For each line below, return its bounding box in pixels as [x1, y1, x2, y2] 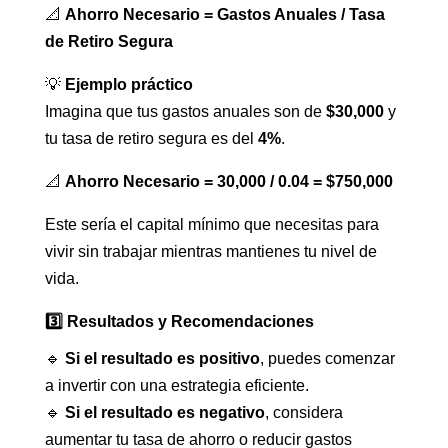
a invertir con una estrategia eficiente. [44, 377, 309, 395]
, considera [264, 404, 343, 422]
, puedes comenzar [259, 350, 395, 368]
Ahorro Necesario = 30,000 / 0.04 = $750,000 [64, 173, 393, 191]
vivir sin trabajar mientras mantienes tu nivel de [44, 243, 377, 261]
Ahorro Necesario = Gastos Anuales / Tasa [64, 6, 385, 24]
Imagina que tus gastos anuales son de [44, 103, 326, 121]
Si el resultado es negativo [64, 404, 265, 422]
